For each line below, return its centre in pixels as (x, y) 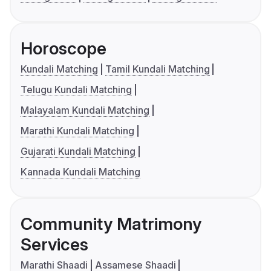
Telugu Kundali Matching (76, 89)
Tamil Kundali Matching (157, 69)
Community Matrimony (111, 224)
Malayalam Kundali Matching (85, 110)
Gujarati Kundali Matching (78, 151)
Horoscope (64, 48)
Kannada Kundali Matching (80, 171)
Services (54, 244)
